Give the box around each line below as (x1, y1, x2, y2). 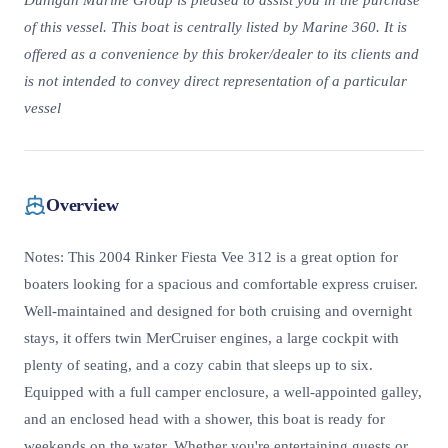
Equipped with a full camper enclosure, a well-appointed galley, (24, 384, 422, 401)
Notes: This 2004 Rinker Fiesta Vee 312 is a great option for (24, 249, 398, 266)
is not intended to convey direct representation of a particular (24, 73, 407, 90)
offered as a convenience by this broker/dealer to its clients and (24, 46, 419, 63)
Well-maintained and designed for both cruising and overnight (24, 303, 412, 320)
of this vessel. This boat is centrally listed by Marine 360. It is (24, 19, 407, 36)
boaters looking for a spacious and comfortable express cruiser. (24, 276, 418, 293)
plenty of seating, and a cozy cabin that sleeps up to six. (24, 357, 373, 374)
